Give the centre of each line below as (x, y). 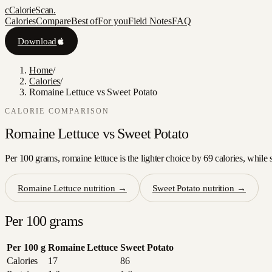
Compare (53, 21)
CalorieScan (31, 10)
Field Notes (150, 21)
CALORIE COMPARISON (57, 111)
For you (113, 21)
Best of (84, 21)
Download (37, 41)
